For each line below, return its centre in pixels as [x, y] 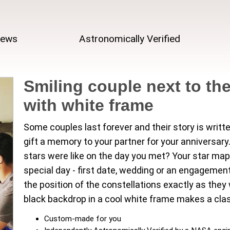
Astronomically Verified [129, 39]
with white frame [89, 105]
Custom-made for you [83, 218]
